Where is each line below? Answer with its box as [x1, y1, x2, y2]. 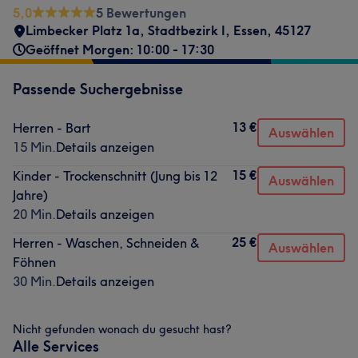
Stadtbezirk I [148, 22, 225, 38]
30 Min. [13, 273, 56, 289]
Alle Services [13, 337, 99, 356]
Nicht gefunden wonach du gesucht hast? [13, 322, 232, 336]
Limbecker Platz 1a [26, 22, 140, 38]
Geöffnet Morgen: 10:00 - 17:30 [26, 42, 214, 58]
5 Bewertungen [96, 5, 186, 21]
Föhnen [13, 254, 56, 270]
